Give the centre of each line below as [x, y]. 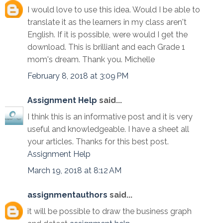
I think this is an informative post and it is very [110, 117]
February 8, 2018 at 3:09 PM [78, 76]
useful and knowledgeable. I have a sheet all [108, 129]
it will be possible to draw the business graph [110, 212]
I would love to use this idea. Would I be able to [114, 10]
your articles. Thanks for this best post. [98, 142]
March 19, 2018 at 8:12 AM [74, 171]
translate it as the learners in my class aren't [107, 22]
